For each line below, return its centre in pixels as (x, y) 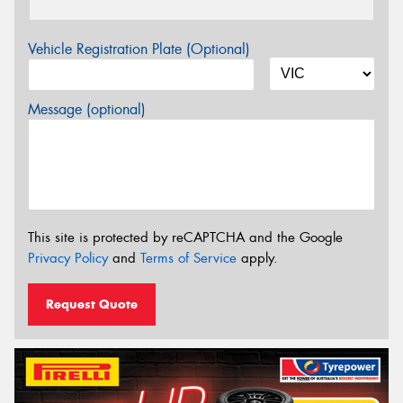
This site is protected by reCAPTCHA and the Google (185, 237)
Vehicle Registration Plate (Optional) (139, 49)
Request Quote (92, 304)
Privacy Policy (68, 258)
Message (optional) (87, 109)
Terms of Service (188, 258)
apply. (257, 258)
